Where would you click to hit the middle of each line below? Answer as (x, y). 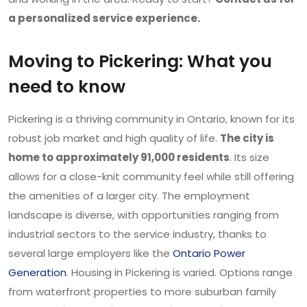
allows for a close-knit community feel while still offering (151, 177)
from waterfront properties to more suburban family (142, 292)
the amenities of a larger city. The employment (129, 196)
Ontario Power (209, 254)
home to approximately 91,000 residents (119, 158)
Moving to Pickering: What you (140, 62)
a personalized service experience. (104, 19)
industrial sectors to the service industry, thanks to (137, 234)
